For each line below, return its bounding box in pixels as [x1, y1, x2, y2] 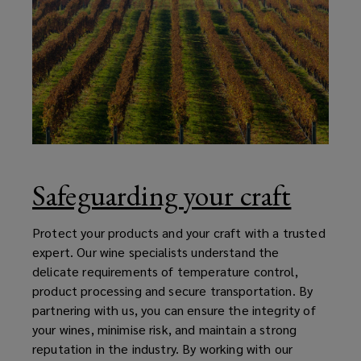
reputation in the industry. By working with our [32, 339, 293, 357]
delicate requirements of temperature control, [32, 262, 298, 280]
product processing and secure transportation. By [32, 281, 313, 299]
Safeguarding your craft [32, 176, 292, 214]
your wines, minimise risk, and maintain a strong [32, 320, 297, 338]
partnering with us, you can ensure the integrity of [32, 301, 316, 318]
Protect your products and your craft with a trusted [32, 223, 326, 241]
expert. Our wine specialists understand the [32, 243, 280, 260]
